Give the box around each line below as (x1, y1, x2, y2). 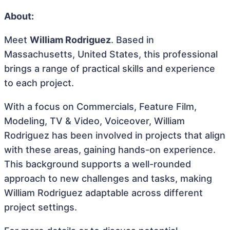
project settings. (4, 202, 77, 213)
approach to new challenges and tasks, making (4, 173, 212, 184)
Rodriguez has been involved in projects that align (4, 130, 225, 141)
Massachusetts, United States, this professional (4, 49, 218, 60)
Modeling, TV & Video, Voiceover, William (4, 116, 185, 126)
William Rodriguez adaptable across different (4, 187, 203, 198)
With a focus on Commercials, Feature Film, (4, 101, 197, 112)
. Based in (111, 34, 154, 45)
